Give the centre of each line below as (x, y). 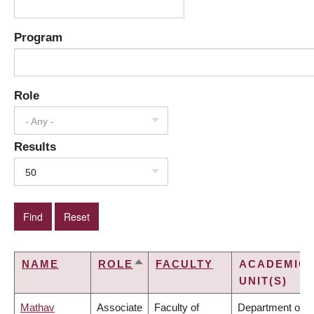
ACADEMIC (273, 264)
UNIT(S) (263, 281)
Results (35, 147)
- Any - (40, 122)
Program (38, 37)
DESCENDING (176, 282)
